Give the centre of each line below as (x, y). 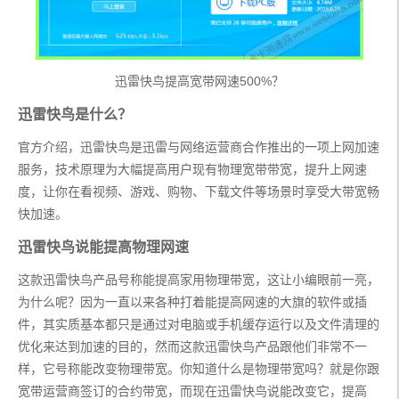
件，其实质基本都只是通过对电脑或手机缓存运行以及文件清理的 (199, 325)
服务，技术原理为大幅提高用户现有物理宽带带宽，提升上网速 (192, 170)
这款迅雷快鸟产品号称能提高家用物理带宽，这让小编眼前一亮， (199, 280)
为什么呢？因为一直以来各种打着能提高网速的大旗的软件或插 (192, 302)
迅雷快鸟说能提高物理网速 (103, 248)
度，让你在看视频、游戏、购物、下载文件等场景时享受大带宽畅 (199, 192)
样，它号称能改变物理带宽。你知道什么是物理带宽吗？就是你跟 (199, 369)
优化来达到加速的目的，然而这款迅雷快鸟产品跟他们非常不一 (192, 347)
